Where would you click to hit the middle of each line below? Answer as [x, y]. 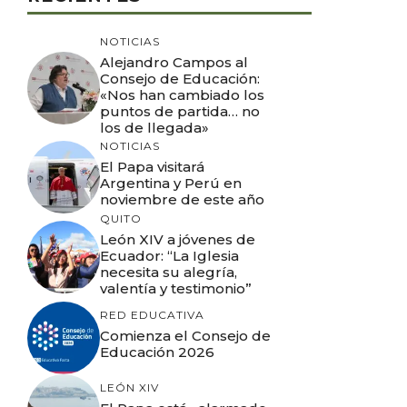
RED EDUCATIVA [152, 315]
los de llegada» [154, 127]
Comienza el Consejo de [185, 336]
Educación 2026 [157, 352]
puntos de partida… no [180, 111]
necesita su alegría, [169, 272]
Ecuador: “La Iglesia [169, 255]
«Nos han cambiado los [182, 94]
